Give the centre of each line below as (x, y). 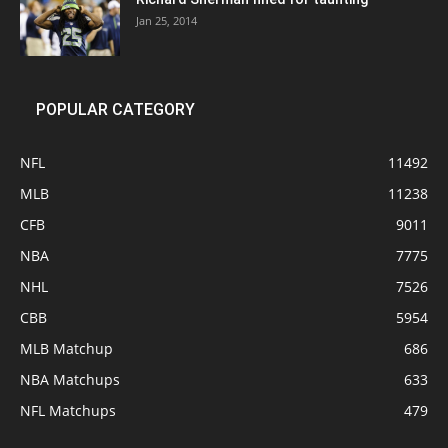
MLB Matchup (66, 349)
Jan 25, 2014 (166, 21)
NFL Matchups (68, 411)
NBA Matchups (70, 380)
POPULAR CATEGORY (115, 110)
